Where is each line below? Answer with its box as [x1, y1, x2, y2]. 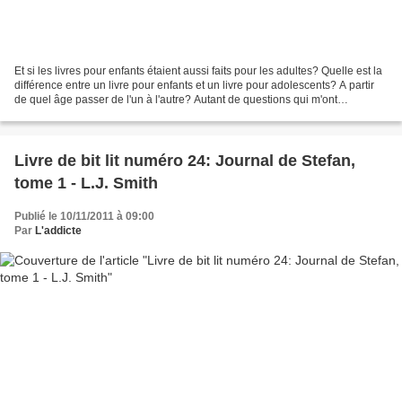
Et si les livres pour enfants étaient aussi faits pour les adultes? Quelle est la [14, 64, 382, 77]
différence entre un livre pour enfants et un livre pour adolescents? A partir [14, 78, 374, 92]
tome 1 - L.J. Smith [14, 173, 158, 192]
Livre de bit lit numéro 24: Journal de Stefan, [14, 151, 355, 170]
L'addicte [35, 223, 82, 237]
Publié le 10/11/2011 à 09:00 [14, 209, 154, 223]
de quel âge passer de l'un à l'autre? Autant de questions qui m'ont [14, 92, 337, 106]
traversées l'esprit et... [14, 107, 119, 120]
